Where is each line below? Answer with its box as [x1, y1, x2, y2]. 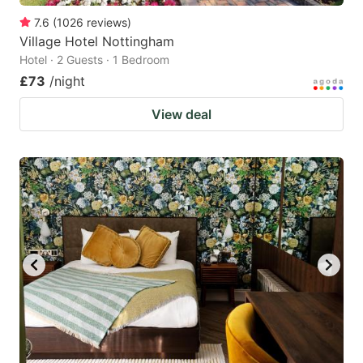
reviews [87, 15, 127, 29]
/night [49, 72, 85, 89]
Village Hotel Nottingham [19, 32, 174, 49]
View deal [152, 105, 211, 122]
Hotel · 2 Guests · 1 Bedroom [19, 52, 169, 66]
